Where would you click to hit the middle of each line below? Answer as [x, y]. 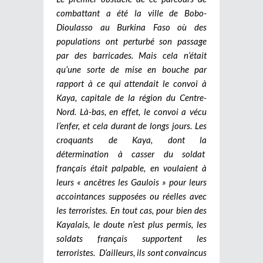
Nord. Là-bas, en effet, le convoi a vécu [131, 112]
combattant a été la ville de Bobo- [131, 13]
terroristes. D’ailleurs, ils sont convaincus [131, 253]
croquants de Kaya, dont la [131, 140]
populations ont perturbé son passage [131, 41]
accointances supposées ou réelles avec [131, 196]
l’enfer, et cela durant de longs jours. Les [131, 126]
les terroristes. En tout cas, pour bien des [131, 210]
